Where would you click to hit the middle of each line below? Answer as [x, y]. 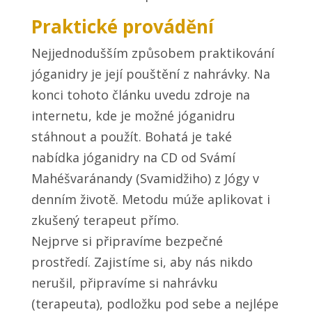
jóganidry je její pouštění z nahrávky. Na [150, 74]
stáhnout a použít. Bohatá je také [131, 137]
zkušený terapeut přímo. [105, 220]
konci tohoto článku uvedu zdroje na [140, 95]
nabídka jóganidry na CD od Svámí [133, 158]
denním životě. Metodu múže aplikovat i [150, 200]
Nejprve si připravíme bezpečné [127, 241]
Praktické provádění [122, 27]
